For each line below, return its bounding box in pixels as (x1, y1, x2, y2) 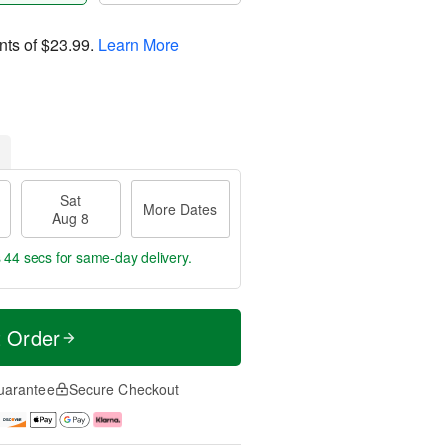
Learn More (98, 32, 179, 56)
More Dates (143, 199, 218, 219)
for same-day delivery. (52, 247, 192, 267)
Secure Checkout (68, 379, 180, 399)
